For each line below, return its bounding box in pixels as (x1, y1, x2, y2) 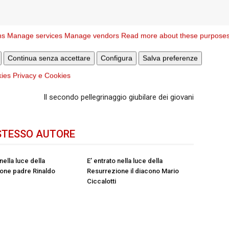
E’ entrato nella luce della (87, 157, 163, 165)
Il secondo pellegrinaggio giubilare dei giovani (43, 93, 194, 102)
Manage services (7, 31, 62, 40)
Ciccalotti (87, 177, 117, 185)
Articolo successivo (137, 79, 194, 86)
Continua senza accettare (8, 54, 90, 62)
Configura (101, 54, 132, 62)
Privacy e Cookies (13, 71, 71, 80)
